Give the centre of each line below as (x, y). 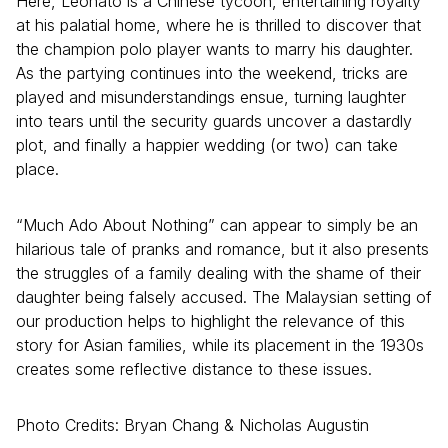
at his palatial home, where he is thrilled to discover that (218, 25)
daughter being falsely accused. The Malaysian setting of (224, 297)
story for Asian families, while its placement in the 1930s (220, 345)
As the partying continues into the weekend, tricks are (212, 73)
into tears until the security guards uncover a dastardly (214, 121)
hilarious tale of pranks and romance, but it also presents (222, 249)
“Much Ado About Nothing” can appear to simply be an (217, 225)
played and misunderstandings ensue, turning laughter (211, 97)
